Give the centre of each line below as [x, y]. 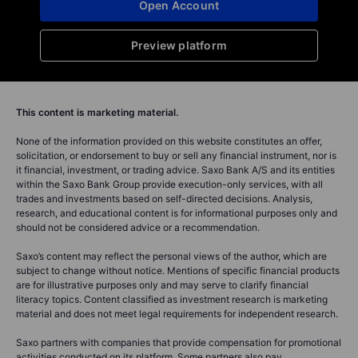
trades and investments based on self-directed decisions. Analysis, [164, 198]
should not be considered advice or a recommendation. [138, 227]
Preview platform [179, 45]
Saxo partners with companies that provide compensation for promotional [179, 342]
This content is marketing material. [98, 112]
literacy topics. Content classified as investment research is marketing [172, 299]
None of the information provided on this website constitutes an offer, [169, 141]
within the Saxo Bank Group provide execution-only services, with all [169, 184]
